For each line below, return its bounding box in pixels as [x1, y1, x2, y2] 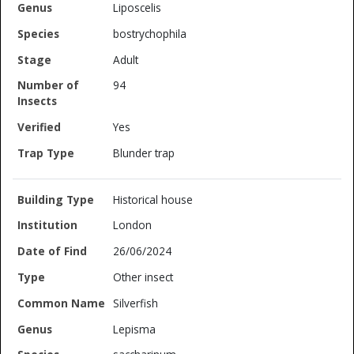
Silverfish [113, 295, 159, 311]
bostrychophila [113, 25, 187, 41]
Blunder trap [113, 145, 175, 160]
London [113, 217, 153, 233]
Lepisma [113, 321, 156, 337]
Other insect [113, 269, 174, 285]
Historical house [113, 191, 194, 207]
